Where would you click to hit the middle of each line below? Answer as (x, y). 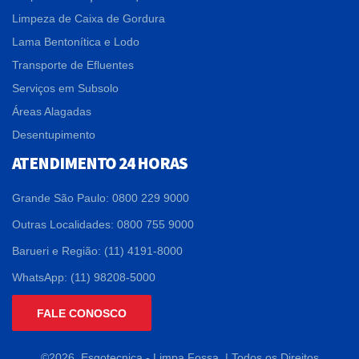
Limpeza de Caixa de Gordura (89, 18)
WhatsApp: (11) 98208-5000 (84, 277)
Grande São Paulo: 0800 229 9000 (101, 198)
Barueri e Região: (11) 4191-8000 (97, 250)
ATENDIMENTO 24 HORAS (100, 163)
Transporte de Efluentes (73, 65)
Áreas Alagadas (52, 111)
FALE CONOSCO (82, 313)
